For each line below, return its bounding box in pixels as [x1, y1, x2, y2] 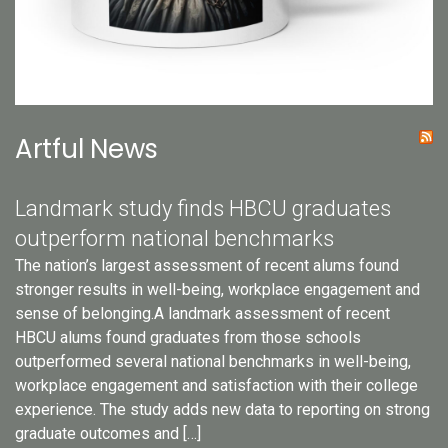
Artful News [15, 130, 159, 167]
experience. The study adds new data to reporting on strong [15, 399, 430, 419]
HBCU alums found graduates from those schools [15, 327, 361, 347]
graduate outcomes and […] [15, 423, 201, 443]
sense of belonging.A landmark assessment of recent [15, 303, 390, 323]
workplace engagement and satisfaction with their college [15, 375, 418, 395]
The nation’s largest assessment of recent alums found [15, 255, 399, 275]
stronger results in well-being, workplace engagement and [15, 279, 420, 299]
